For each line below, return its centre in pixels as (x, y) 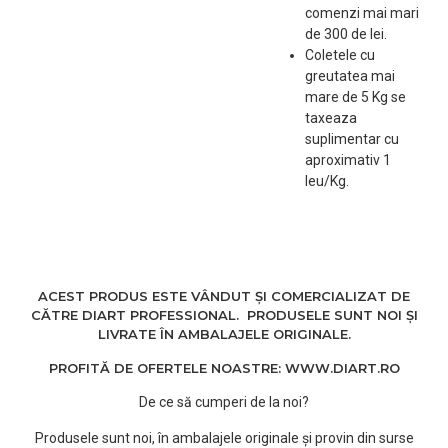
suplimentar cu (351, 139)
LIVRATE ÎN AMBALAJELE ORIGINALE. (224, 334)
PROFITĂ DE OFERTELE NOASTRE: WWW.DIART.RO (224, 368)
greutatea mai (349, 76)
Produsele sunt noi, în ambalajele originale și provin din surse (224, 438)
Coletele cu (339, 55)
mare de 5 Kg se (355, 97)
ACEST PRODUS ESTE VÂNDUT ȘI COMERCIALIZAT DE (224, 296)
